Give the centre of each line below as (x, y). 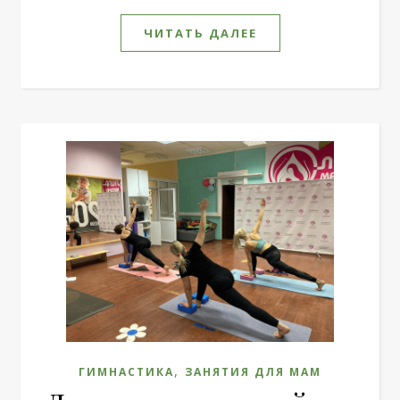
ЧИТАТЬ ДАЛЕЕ (200, 33)
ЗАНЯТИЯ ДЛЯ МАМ (253, 372)
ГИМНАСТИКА (126, 372)
